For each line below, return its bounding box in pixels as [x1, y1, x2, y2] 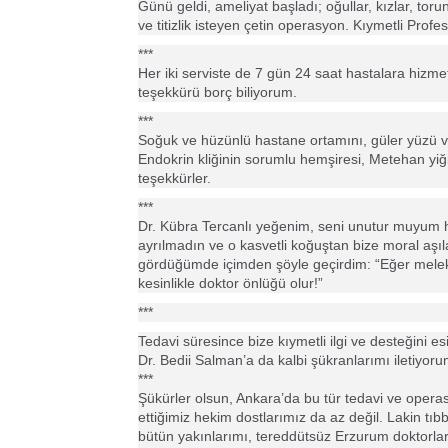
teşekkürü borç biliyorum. [138, 84, 297, 100]
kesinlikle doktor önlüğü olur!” [138, 275, 323, 291]
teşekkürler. [138, 170, 211, 186]
